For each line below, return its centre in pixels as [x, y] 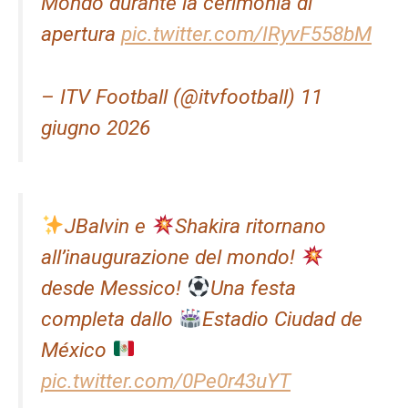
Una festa [253, 288]
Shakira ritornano [250, 226]
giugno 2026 [96, 127]
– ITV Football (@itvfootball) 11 [182, 97]
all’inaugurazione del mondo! [171, 257]
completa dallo [110, 319]
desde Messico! [114, 288]
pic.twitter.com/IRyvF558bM [246, 35]
